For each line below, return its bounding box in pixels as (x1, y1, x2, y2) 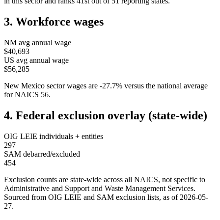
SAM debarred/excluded (4, 150, 80, 159)
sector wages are (45, 82, 98, 90)
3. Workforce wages (4, 15, 104, 28)
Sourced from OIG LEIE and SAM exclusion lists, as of (4, 193, 180, 202)
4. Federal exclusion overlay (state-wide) (4, 109, 207, 122)
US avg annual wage (4, 56, 69, 65)
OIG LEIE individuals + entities (4, 132, 103, 141)
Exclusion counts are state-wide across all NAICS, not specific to (4, 175, 205, 184)
